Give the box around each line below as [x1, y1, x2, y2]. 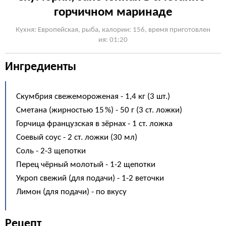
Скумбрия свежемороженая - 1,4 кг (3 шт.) [16, 92, 170, 101]
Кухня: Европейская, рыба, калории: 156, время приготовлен [16, 26, 210, 34]
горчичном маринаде [53, 6, 173, 19]
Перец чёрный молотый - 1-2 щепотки [16, 160, 155, 169]
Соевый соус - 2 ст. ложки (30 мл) [16, 133, 137, 142]
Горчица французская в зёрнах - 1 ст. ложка [16, 120, 173, 128]
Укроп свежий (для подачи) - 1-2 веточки [16, 174, 164, 183]
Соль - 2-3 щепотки [16, 147, 86, 155]
